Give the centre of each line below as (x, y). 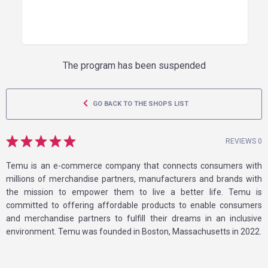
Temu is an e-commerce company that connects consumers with (134, 166)
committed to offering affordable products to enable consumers (134, 205)
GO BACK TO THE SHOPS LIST (139, 104)
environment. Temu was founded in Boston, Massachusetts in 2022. (134, 232)
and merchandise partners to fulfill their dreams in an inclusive (134, 218)
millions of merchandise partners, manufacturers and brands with (134, 179)
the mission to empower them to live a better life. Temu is (134, 192)
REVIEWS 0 (244, 141)
